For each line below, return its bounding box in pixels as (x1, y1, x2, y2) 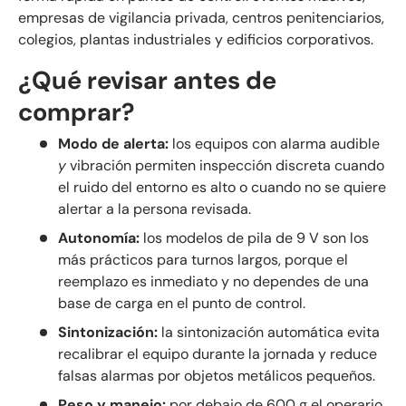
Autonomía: (58, 228, 140, 247)
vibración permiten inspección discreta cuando (66, 156, 384, 175)
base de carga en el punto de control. (58, 294, 305, 313)
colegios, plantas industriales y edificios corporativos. (18, 29, 373, 49)
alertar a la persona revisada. (58, 199, 251, 218)
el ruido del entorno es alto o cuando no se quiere (58, 178, 386, 197)
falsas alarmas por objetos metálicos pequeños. (58, 366, 375, 385)
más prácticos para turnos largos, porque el (58, 250, 348, 269)
